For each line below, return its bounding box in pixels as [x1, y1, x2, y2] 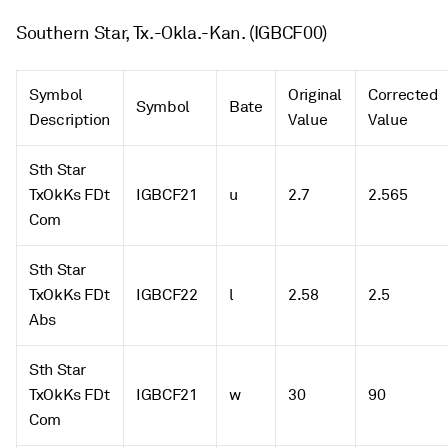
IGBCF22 [136, 285, 198, 305]
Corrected [368, 85, 439, 105]
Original [288, 85, 343, 105]
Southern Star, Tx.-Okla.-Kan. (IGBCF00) [16, 22, 327, 44]
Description [29, 110, 111, 130]
